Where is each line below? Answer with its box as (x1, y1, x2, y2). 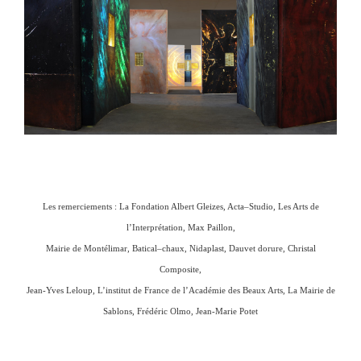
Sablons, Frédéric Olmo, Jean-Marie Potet (103, 307, 258, 316)
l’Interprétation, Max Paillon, (126, 223, 235, 232)
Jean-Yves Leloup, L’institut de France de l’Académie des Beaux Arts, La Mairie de (26, 286, 335, 295)
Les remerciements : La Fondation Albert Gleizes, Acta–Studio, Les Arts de (42, 202, 319, 211)
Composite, (160, 265, 201, 274)
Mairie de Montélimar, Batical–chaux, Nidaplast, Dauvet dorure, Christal (45, 244, 316, 253)
